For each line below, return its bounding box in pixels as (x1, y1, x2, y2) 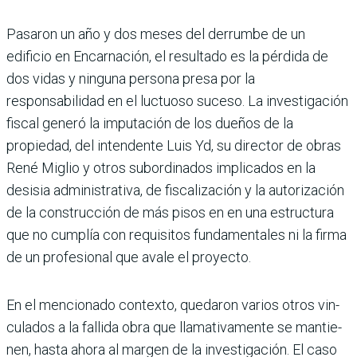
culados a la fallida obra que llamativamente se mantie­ (6, 319, 342, 335)
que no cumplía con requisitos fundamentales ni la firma (6, 226, 347, 243)
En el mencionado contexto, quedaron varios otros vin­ (6, 296, 339, 313)
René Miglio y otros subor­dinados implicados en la (6, 159, 316, 176)
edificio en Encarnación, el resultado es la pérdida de (6, 48, 328, 65)
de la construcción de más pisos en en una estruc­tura (6, 204, 334, 221)
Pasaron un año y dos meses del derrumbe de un (6, 25, 305, 42)
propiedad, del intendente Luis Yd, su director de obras (6, 137, 341, 154)
